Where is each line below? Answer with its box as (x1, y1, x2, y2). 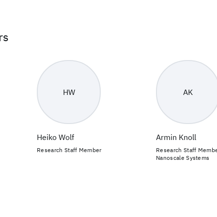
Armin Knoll (156, 132, 196, 142)
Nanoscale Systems (156, 154, 210, 161)
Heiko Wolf (37, 132, 74, 142)
